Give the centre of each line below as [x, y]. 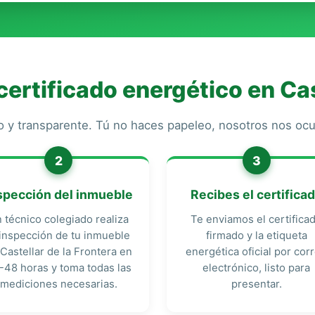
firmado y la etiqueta [256, 236]
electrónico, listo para [257, 268]
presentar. [256, 284]
